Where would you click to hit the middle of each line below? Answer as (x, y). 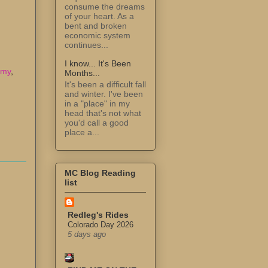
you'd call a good (97, 122)
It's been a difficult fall (105, 84)
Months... (82, 73)
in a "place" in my (97, 103)
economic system (98, 35)
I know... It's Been (98, 63)
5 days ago (87, 234)
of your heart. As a (99, 16)
